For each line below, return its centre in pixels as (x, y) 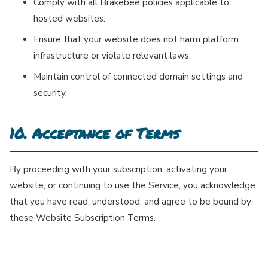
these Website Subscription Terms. (83, 218)
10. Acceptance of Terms (95, 133)
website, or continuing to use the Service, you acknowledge (133, 186)
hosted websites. (69, 19)
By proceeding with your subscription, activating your (118, 170)
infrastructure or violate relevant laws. (112, 56)
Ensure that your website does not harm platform (136, 40)
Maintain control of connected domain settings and (138, 77)
